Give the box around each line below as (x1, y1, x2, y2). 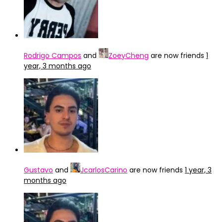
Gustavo (24, 165, 53, 175)
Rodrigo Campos (24, 51, 81, 60)
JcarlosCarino (80, 165, 127, 175)
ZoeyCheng (109, 51, 149, 60)
